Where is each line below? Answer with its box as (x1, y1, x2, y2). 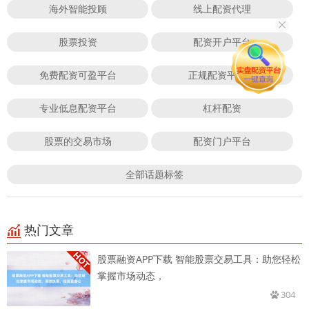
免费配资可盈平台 (39, 68, 117, 81)
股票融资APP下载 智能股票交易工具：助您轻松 (97, 252, 301, 266)
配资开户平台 (193, 34, 252, 48)
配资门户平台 (193, 134, 252, 148)
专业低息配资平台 (39, 101, 117, 114)
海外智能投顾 (48, 1, 107, 15)
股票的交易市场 (43, 134, 112, 148)
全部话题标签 (126, 167, 183, 181)
